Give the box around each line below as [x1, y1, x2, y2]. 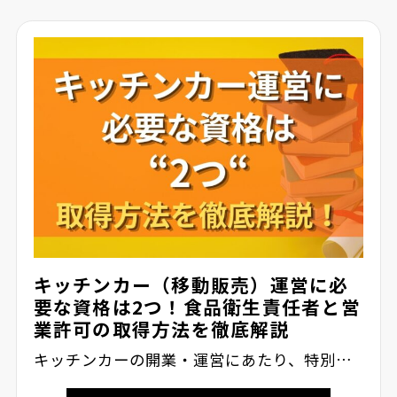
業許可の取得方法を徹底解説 [33, 315, 290, 343]
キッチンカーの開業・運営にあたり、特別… [33, 348, 354, 371]
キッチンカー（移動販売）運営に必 [33, 271, 349, 299]
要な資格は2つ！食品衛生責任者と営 [33, 293, 361, 321]
